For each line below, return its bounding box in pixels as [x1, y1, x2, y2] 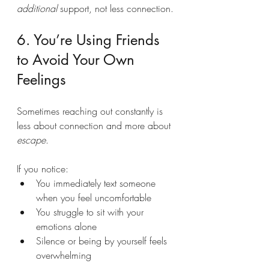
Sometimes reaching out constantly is [17, 104, 166, 118]
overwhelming [36, 249, 91, 262]
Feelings [17, 70, 66, 89]
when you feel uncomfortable [36, 191, 151, 204]
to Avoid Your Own [17, 50, 139, 69]
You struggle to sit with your [36, 205, 147, 219]
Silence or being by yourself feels [36, 234, 170, 247]
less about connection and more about [17, 119, 174, 132]
